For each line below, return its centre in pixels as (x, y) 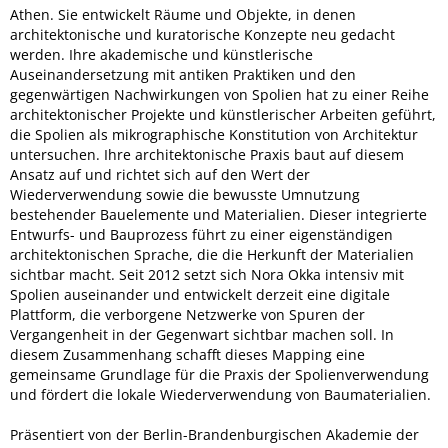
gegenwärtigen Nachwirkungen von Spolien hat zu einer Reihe (219, 94)
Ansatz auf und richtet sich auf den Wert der (160, 174)
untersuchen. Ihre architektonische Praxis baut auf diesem (207, 154)
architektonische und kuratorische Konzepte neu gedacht (202, 34)
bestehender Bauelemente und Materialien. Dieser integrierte (218, 214)
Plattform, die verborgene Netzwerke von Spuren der (187, 314)
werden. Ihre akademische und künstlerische (161, 54)
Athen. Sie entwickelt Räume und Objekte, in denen (183, 14)
